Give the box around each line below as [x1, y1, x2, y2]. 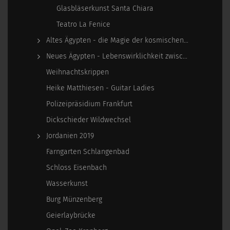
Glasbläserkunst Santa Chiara [56, 4, 154, 13]
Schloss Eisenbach [46, 163, 107, 172]
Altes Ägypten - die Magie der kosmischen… [46, 36, 188, 45]
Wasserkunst [46, 179, 88, 188]
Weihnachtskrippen [46, 68, 109, 76]
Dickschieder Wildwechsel [46, 116, 131, 124]
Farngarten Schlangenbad [46, 147, 129, 156]
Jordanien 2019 [46, 131, 94, 140]
